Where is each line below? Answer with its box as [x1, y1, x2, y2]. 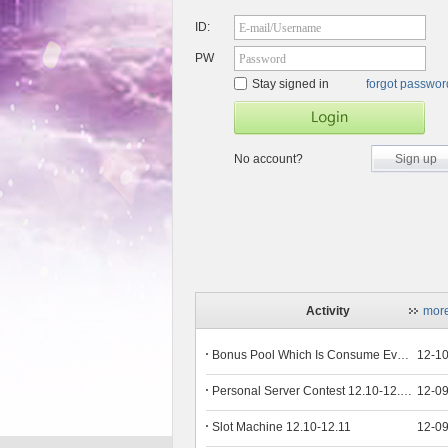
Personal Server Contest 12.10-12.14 [400, 384, 412, 398]
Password [239, 52, 286, 66]
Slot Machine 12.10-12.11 [212, 420, 351, 434]
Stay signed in [252, 77, 329, 91]
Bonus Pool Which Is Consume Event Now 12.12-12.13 [397, 348, 409, 362]
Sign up [394, 152, 437, 166]
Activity [305, 304, 350, 318]
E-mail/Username [239, 21, 321, 35]
